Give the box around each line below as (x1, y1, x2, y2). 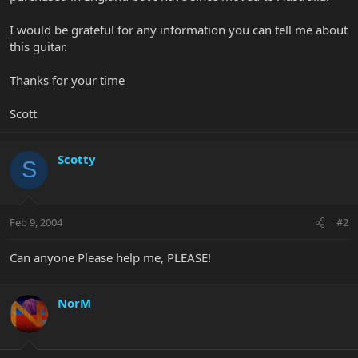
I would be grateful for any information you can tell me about (10, 21, 348, 38)
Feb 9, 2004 (10, 215, 62, 230)
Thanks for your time (10, 71, 125, 88)
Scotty (58, 150, 96, 167)
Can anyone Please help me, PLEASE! (10, 249, 211, 266)
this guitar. (10, 38, 67, 54)
